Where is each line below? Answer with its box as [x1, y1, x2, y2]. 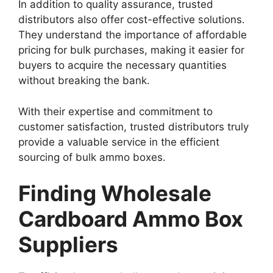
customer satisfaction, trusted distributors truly [18, 120, 249, 133]
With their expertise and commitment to [18, 105, 213, 118]
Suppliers [18, 232, 118, 258]
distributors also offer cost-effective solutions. [18, 13, 245, 26]
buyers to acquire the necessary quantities [18, 59, 227, 72]
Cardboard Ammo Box [18, 206, 243, 232]
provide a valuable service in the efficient [18, 135, 219, 148]
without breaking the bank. [18, 74, 150, 87]
